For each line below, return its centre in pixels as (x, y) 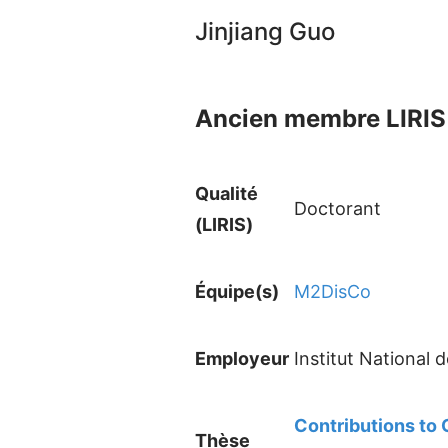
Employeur (244, 358)
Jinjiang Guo (265, 31)
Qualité (226, 193)
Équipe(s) (239, 291)
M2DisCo (332, 291)
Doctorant (337, 208)
